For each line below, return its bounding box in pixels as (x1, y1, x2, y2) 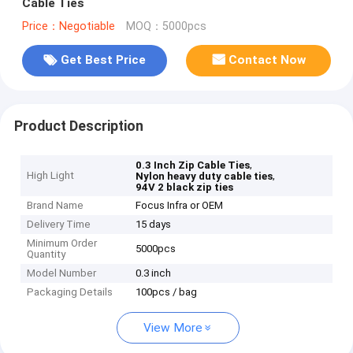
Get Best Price (60, 53, 146, 68)
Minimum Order (27, 237, 98, 250)
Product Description (13, 117, 143, 134)
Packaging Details (27, 286, 113, 299)
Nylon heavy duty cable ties (136, 170, 273, 183)
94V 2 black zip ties (136, 181, 234, 194)
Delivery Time (27, 218, 91, 231)
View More (143, 321, 203, 336)
